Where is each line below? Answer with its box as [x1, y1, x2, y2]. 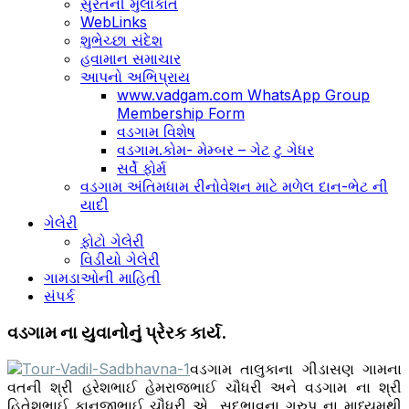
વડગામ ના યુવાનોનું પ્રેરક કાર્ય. [7, 321, 226, 343]
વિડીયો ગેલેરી [80, 249, 160, 268]
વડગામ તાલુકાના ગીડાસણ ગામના [190, 360, 402, 379]
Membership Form [117, 103, 245, 122]
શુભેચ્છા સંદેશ [80, 30, 163, 49]
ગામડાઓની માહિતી [44, 267, 161, 287]
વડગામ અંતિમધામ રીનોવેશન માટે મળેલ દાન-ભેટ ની [80, 176, 388, 195]
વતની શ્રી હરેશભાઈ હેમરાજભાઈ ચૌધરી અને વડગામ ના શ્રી [7, 378, 402, 397]
